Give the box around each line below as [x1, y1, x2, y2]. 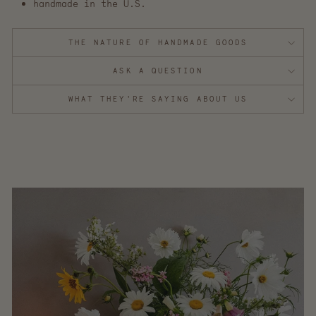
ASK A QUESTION [113, 66, 203, 76]
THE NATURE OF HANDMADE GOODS [68, 37, 248, 48]
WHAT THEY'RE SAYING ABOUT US [68, 94, 248, 104]
